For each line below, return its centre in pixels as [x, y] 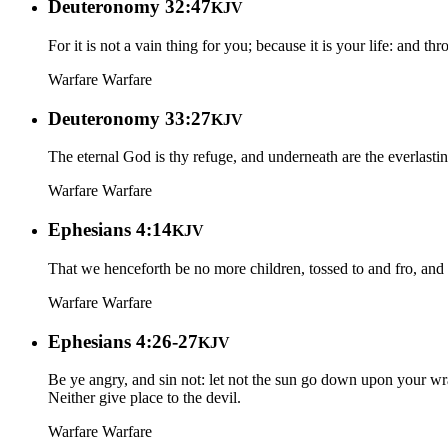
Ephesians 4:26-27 [123, 341]
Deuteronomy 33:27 [129, 118]
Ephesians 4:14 [110, 230]
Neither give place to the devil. [144, 398]
